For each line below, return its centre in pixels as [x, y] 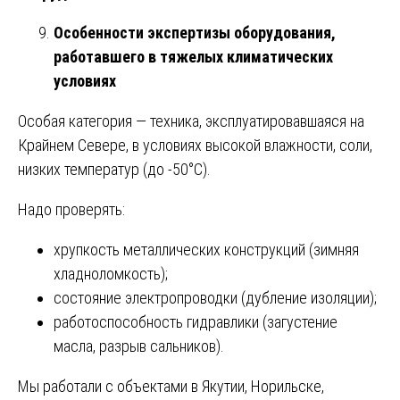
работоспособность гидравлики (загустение [196, 321]
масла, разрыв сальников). [139, 346]
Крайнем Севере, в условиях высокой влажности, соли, [195, 145]
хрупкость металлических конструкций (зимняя [206, 249]
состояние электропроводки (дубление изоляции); [215, 297]
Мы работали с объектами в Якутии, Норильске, [171, 386]
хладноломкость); [111, 273]
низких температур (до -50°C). [114, 169]
